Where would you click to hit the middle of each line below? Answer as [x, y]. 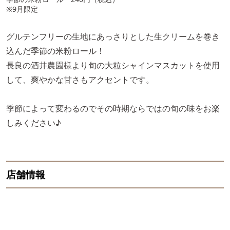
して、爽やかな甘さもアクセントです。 [80, 80]
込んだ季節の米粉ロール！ [55, 51]
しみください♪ [34, 123]
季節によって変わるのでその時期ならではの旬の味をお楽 [113, 109]
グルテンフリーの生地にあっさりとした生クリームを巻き [113, 37]
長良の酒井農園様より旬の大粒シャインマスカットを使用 [113, 65]
